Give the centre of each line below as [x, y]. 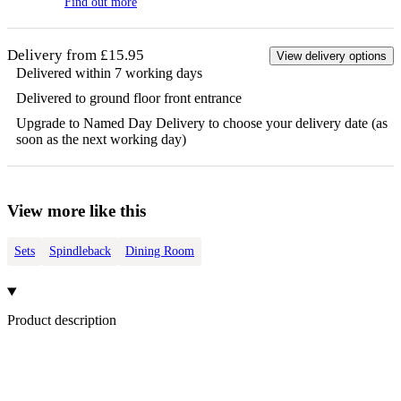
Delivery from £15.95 [76, 55]
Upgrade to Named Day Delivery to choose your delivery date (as [202, 123]
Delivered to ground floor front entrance [129, 98]
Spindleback [80, 252]
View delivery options [332, 55]
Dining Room [160, 252]
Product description [62, 320]
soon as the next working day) [101, 139]
